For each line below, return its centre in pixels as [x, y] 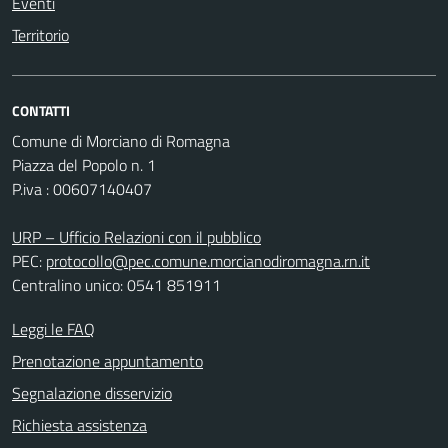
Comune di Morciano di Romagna [121, 141]
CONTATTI [41, 111]
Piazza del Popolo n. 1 [84, 165]
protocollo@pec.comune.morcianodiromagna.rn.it [208, 261]
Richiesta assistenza [79, 425]
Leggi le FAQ [53, 329]
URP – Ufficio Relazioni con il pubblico [136, 237]
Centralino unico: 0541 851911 [116, 285]
